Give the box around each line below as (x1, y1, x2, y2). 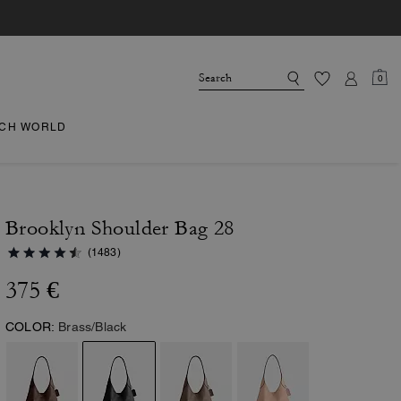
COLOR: (5, 320, 55, 334)
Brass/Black (58, 320, 127, 334)
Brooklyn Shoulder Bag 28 (5, 217, 235, 240)
